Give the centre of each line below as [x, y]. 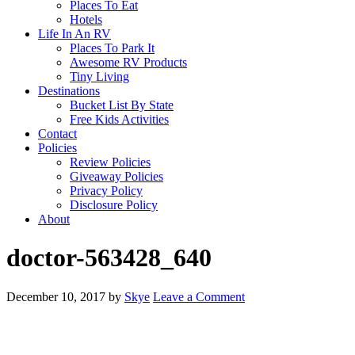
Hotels [86, 19]
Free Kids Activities [119, 119]
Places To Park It [112, 48]
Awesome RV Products [128, 62]
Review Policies [110, 162]
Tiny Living [99, 76]
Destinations [69, 91]
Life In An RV [74, 34]
